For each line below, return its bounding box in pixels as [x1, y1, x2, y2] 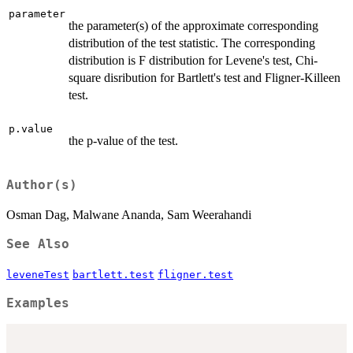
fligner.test [158, 268, 233, 281]
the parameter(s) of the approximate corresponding [69, 19, 318, 33]
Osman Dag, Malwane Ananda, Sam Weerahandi [6, 207, 251, 221]
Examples [6, 295, 69, 310]
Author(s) [6, 177, 77, 192]
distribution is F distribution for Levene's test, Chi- [69, 54, 318, 68]
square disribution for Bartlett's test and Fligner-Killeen [69, 71, 340, 85]
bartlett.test [72, 268, 154, 281]
